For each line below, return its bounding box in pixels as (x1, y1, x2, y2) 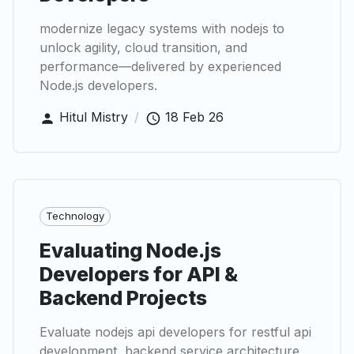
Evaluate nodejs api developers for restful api (40, 323, 311, 340)
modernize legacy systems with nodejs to (40, 21, 284, 37)
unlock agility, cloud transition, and (40, 40, 247, 56)
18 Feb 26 (165, 109, 224, 126)
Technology (46, 209, 104, 223)
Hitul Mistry (59, 109, 128, 126)
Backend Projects (40, 285, 207, 310)
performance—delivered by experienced (40, 58, 281, 75)
